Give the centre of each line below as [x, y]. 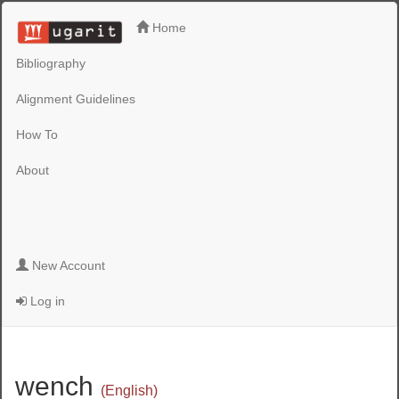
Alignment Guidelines [76, 98]
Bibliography [51, 63]
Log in [46, 301]
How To [37, 134]
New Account [67, 265]
